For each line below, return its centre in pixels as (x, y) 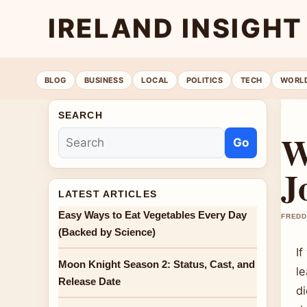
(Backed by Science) (107, 232)
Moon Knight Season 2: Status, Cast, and (157, 264)
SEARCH (81, 115)
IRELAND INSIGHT (175, 28)
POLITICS (205, 80)
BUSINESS (104, 80)
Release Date (89, 281)
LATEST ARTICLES (108, 194)
